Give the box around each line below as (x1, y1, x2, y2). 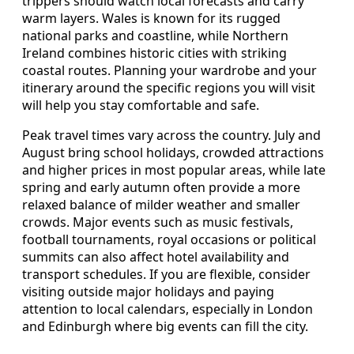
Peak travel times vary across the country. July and (22, 126, 321, 145)
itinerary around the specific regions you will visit (22, 79, 315, 97)
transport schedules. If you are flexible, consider (22, 265, 311, 284)
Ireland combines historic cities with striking (22, 44, 287, 62)
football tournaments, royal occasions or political (22, 231, 316, 249)
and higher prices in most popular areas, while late (22, 161, 326, 179)
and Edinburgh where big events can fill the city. (22, 318, 308, 336)
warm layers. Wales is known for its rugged (22, 9, 281, 28)
